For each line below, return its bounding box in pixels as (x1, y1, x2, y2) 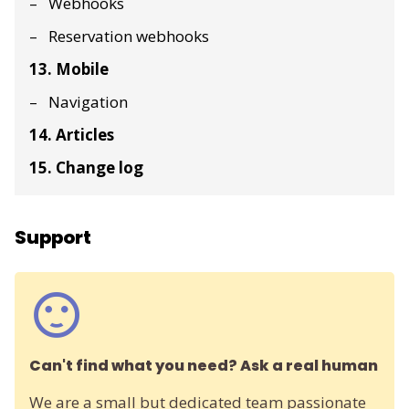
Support (15, 224, 91, 250)
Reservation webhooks (48, 25, 209, 47)
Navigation (48, 90, 128, 112)
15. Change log (29, 156, 143, 178)
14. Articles (29, 123, 114, 145)
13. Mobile (29, 58, 109, 79)
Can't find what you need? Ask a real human (29, 354, 378, 376)
